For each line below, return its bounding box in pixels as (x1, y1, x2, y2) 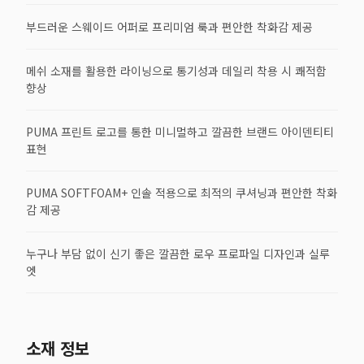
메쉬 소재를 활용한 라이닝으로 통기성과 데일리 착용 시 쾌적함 (26, 63, 327, 79)
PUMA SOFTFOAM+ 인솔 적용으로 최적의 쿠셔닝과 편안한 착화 (26, 184, 337, 201)
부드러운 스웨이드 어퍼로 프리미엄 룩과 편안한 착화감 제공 (26, 18, 313, 35)
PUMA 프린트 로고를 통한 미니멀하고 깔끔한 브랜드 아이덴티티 (26, 123, 334, 140)
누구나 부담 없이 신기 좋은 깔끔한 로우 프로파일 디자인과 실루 (26, 245, 330, 262)
